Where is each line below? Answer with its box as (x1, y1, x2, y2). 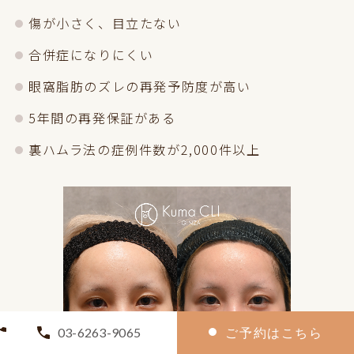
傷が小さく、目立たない (28, 13, 182, 32)
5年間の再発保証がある (28, 107, 176, 127)
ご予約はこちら (225, 325, 323, 340)
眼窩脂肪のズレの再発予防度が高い (28, 76, 251, 96)
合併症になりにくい (28, 44, 154, 64)
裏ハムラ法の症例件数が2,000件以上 (28, 139, 261, 159)
